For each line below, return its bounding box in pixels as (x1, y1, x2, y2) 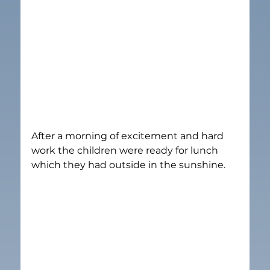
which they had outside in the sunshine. (31, 159, 226, 171)
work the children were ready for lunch (31, 144, 221, 156)
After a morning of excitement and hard (31, 130, 227, 142)
